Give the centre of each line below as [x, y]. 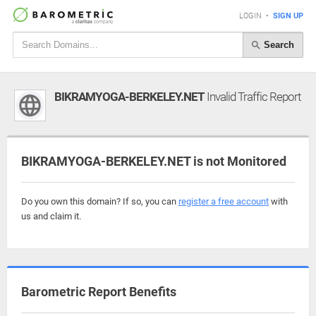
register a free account [224, 201]
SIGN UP [288, 16]
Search [278, 44]
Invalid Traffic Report [253, 97]
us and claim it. [51, 216]
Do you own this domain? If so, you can [100, 201]
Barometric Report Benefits [99, 292]
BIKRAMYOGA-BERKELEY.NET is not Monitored [154, 161]
